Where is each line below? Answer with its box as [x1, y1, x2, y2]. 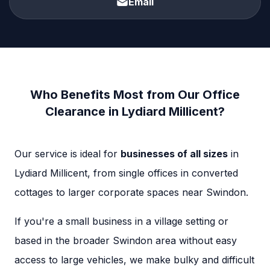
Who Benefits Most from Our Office [30, 87, 240, 102]
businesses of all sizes [121, 148, 228, 160]
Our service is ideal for [14, 148, 121, 160]
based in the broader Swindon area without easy [14, 234, 237, 247]
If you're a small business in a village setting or [14, 215, 228, 228]
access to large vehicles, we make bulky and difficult [14, 254, 254, 266]
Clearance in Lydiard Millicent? [45, 104, 225, 119]
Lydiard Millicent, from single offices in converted [14, 167, 238, 180]
